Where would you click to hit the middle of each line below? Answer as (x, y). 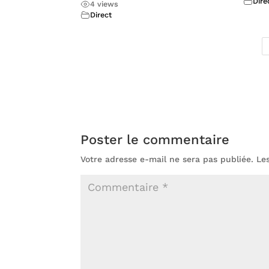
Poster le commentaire (155, 140)
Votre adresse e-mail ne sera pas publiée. (167, 159)
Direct (101, 14)
